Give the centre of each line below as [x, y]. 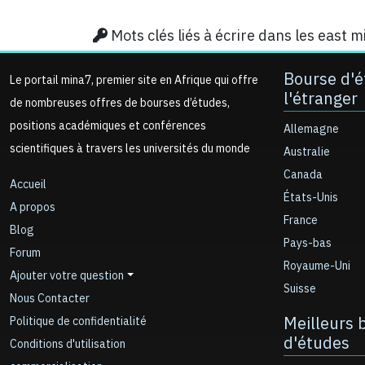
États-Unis [311, 198]
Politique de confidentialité [78, 321]
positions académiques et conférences [108, 126]
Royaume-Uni [317, 266]
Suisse [300, 289]
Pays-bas [308, 243]
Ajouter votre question [67, 276]
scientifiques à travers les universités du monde [130, 149]
